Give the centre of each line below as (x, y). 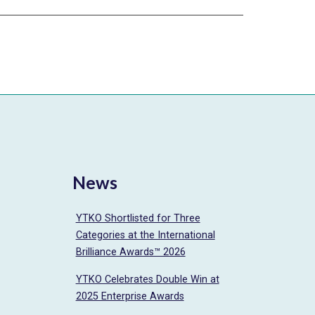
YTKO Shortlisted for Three (138, 218)
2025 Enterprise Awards (130, 296)
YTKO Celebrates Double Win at (147, 279)
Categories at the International (145, 235)
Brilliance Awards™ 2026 (130, 252)
